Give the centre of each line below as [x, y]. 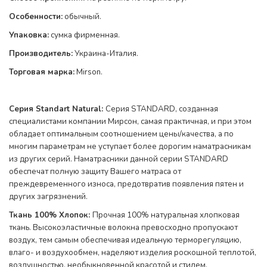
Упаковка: [29, 35]
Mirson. [95, 72]
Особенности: [36, 17]
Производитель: [41, 54]
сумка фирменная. [84, 35]
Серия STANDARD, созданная [162, 109]
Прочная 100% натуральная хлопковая [166, 215]
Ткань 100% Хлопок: [49, 215]
